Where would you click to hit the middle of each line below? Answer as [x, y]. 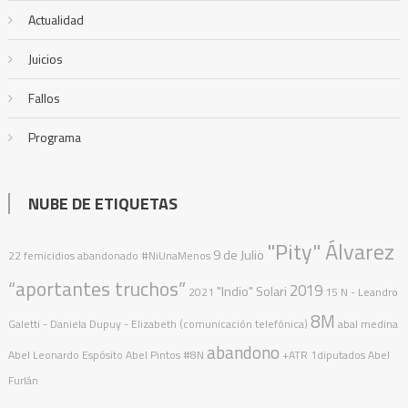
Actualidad [56, 19]
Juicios [45, 58]
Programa [54, 137]
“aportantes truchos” [97, 288]
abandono [243, 352]
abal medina [367, 323]
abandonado [107, 255]
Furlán [23, 380]
